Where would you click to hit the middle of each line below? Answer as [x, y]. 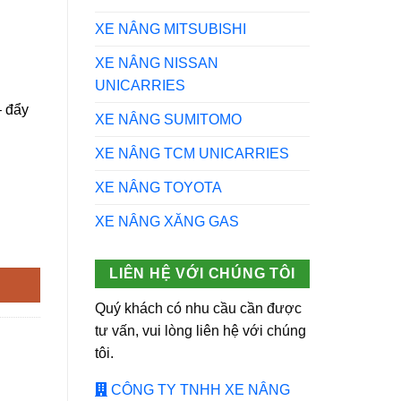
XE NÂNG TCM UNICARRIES [192, 153]
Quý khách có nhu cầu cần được [198, 309]
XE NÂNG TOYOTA [158, 187]
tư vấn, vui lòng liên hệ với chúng [200, 331]
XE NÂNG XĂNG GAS [167, 221]
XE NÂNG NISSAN [157, 63]
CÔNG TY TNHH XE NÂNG [199, 390]
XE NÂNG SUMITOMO [168, 119]
